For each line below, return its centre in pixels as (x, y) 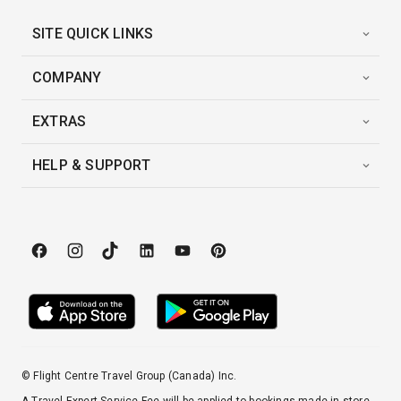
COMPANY (67, 77)
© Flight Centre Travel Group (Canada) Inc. (129, 376)
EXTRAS (60, 121)
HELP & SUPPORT (91, 165)
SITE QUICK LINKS (93, 34)
